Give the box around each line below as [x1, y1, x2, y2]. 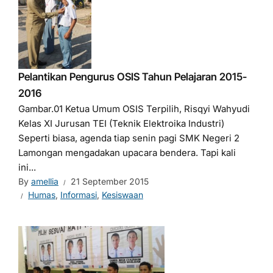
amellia [31, 176, 58, 186]
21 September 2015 [71, 176, 149, 186]
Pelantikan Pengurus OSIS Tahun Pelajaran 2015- [18, 71, 247, 83]
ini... [18, 161, 36, 173]
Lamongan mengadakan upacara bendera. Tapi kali [18, 147, 236, 158]
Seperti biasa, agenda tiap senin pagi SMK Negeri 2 [18, 132, 239, 144]
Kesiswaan [102, 190, 143, 200]
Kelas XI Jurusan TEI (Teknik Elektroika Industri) [18, 118, 224, 129]
